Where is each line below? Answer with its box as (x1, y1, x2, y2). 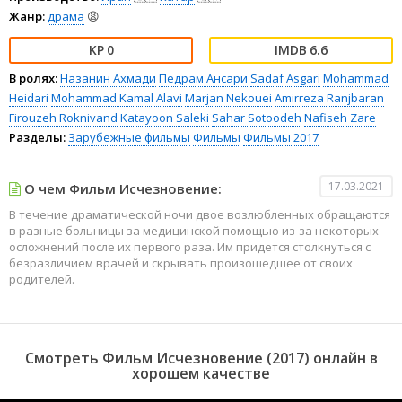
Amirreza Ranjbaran (275, 90, 384, 106)
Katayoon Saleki (120, 109, 209, 126)
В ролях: (9, 70, 57, 86)
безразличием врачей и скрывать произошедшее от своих (9, 255, 353, 271)
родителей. (9, 271, 74, 287)
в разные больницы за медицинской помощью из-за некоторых (9, 223, 379, 239)
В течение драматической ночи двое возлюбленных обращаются (9, 206, 390, 223)
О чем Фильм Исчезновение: (21, 179, 222, 197)
